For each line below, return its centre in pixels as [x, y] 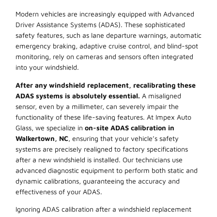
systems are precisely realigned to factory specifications [102, 149]
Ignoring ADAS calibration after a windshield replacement [103, 209]
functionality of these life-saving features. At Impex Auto [103, 117]
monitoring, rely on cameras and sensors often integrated [104, 57]
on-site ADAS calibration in [130, 127]
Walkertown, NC [42, 138]
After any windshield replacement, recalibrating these [106, 85]
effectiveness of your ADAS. [59, 191]
